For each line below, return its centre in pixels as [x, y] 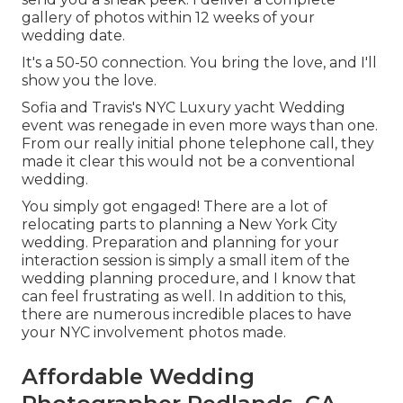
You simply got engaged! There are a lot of [175, 206]
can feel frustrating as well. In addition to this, [184, 296]
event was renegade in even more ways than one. [200, 125]
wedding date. [73, 35]
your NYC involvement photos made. [154, 332]
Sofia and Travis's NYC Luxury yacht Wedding [184, 107]
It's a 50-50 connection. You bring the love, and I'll [199, 62]
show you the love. [89, 80]
